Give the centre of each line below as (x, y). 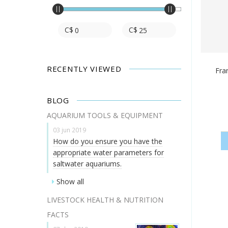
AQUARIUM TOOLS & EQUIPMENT (105, 115)
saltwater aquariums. (87, 163)
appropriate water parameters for (108, 152)
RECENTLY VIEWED (84, 68)
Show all (70, 182)
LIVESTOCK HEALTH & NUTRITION (105, 200)
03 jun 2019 (69, 130)
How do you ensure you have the (108, 141)
